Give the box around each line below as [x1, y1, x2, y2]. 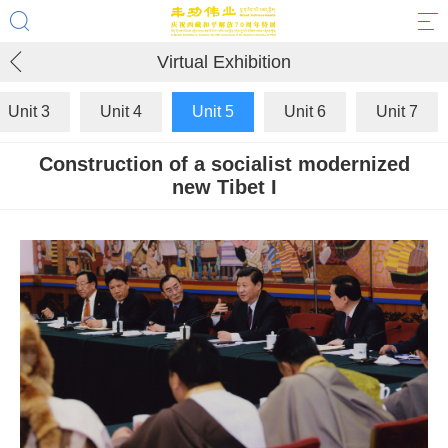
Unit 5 [192, 103, 234, 120]
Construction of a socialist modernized [38, 153, 410, 175]
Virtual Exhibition [157, 52, 291, 72]
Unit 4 [100, 103, 142, 120]
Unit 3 [8, 103, 50, 120]
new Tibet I [171, 176, 277, 198]
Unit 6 [284, 103, 326, 120]
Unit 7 [376, 103, 418, 120]
